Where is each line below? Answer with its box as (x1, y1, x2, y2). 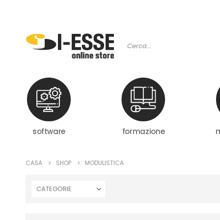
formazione (122, 126, 165, 137)
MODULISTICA (85, 158, 124, 167)
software (32, 126, 66, 137)
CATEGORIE (36, 184, 72, 193)
